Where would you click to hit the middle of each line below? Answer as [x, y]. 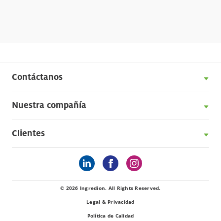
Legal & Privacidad [110, 202]
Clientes [28, 133]
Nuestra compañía [49, 105]
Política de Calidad [110, 216]
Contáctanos [37, 77]
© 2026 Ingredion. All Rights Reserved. [110, 188]
